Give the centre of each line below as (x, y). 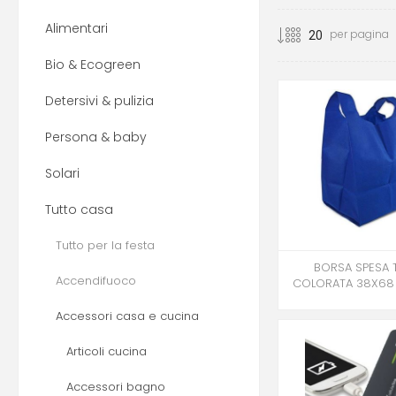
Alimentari (76, 28)
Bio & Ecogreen (93, 65)
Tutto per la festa (105, 245)
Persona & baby (96, 137)
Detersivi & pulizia (99, 101)
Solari (62, 173)
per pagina (359, 34)
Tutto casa (79, 209)
